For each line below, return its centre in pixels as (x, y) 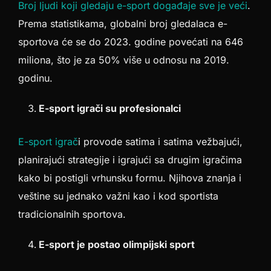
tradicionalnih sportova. (72, 214)
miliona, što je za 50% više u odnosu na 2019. (124, 60)
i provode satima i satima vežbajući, (160, 142)
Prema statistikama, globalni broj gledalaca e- (123, 24)
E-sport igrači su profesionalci (110, 108)
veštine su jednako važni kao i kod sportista (118, 196)
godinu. (35, 78)
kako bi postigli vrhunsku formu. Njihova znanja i (130, 178)
